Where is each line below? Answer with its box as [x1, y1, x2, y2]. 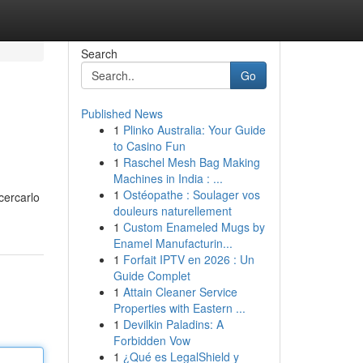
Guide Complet [113, 267, 190, 284]
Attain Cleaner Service [122, 284, 237, 300]
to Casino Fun [113, 138, 186, 154]
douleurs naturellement [113, 203, 232, 219]
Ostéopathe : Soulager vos [122, 186, 260, 203]
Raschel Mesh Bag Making [122, 154, 260, 170]
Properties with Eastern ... [113, 300, 246, 316]
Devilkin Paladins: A [122, 316, 224, 332]
